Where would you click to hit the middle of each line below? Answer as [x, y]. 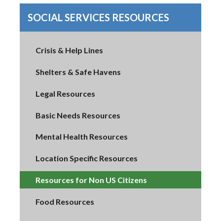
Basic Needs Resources [78, 115]
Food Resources [65, 201]
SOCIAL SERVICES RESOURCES [98, 17]
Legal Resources [65, 93]
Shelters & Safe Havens [78, 72]
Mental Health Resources [82, 137]
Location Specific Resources [87, 158]
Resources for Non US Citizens [91, 180]
